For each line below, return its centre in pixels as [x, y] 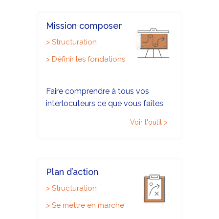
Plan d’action [72, 172]
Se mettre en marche [88, 205]
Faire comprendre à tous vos [98, 91]
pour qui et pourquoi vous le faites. [108, 116]
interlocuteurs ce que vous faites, [105, 104]
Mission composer [84, 26]
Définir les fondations [88, 59]
